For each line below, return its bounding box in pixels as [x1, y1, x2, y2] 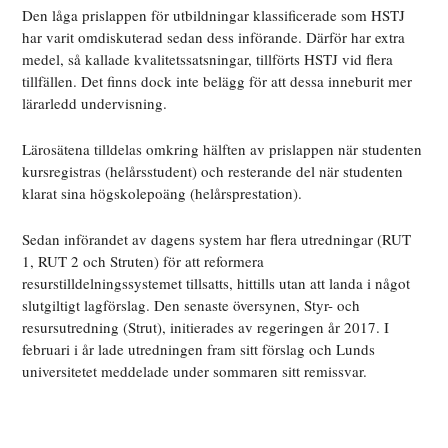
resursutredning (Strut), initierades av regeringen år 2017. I [22, 316, 390, 337]
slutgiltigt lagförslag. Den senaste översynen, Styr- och [22, 294, 361, 315]
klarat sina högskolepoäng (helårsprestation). [22, 182, 303, 203]
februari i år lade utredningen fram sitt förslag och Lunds [22, 338, 376, 359]
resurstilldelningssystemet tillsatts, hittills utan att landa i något [22, 272, 411, 293]
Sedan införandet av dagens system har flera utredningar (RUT [22, 228, 412, 249]
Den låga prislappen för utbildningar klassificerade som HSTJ [22, 4, 406, 25]
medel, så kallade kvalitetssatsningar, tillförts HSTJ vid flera [22, 48, 394, 69]
